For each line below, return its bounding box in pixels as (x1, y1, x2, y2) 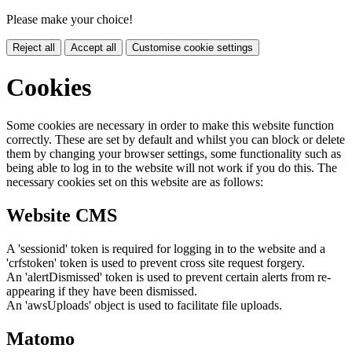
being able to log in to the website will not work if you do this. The (6, 161, 337, 175)
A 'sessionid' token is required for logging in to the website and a (6, 242, 325, 256)
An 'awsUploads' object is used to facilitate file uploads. (6, 299, 282, 313)
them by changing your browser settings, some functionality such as (6, 147, 341, 161)
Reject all (13, 42, 55, 54)
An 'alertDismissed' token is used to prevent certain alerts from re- (6, 270, 331, 284)
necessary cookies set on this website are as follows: (6, 175, 263, 189)
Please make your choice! (6, 13, 133, 27)
